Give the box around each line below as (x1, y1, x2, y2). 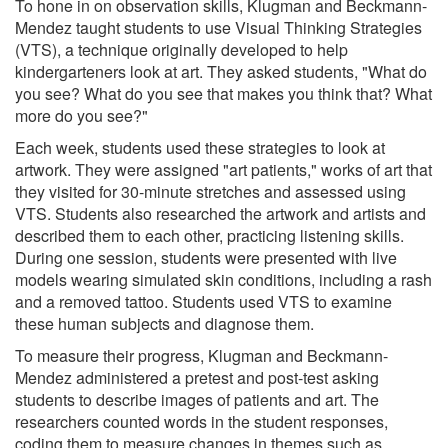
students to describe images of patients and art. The (15, 387, 379, 411)
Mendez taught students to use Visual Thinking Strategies (15, 15, 422, 39)
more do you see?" (15, 103, 148, 127)
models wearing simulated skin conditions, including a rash (15, 267, 432, 291)
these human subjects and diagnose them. (15, 311, 314, 335)
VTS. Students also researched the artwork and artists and (15, 201, 426, 225)
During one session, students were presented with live (15, 245, 397, 269)
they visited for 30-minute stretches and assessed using (15, 179, 406, 203)
